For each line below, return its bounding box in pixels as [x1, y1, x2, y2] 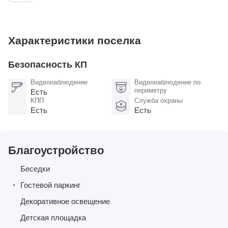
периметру [134, 87, 167, 95]
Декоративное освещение [20, 197, 110, 206]
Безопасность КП [8, 60, 87, 70]
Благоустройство [8, 144, 104, 157]
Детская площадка [20, 213, 86, 222]
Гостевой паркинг [20, 181, 80, 190]
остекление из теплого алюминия [8, 2, 125, 11]
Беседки [20, 164, 50, 174]
